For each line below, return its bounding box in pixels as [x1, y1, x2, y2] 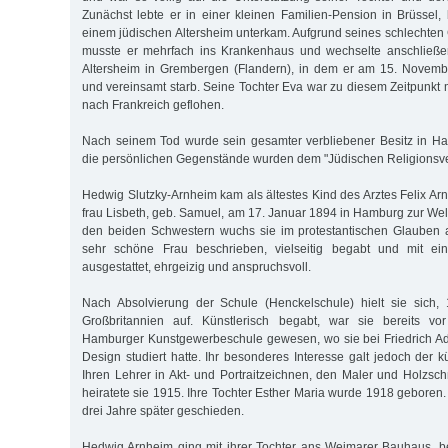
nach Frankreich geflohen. [82, 97, 224, 112]
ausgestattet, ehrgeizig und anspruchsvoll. [82, 259, 311, 274]
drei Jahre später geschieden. [82, 403, 244, 418]
